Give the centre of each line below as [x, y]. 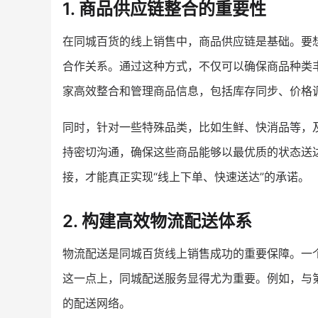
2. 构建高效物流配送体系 [157, 221]
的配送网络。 [97, 303]
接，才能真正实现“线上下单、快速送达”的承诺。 [186, 176]
